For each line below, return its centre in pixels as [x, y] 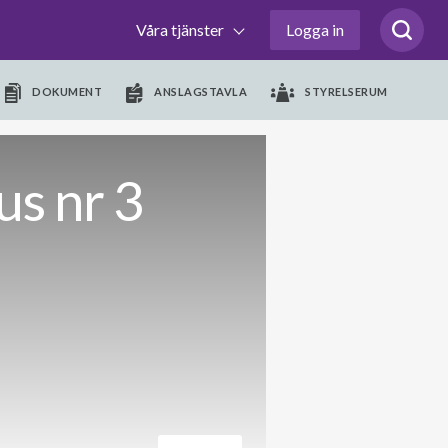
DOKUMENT [67, 91]
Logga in [315, 29]
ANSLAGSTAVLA [201, 91]
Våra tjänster [181, 29]
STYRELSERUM [346, 91]
